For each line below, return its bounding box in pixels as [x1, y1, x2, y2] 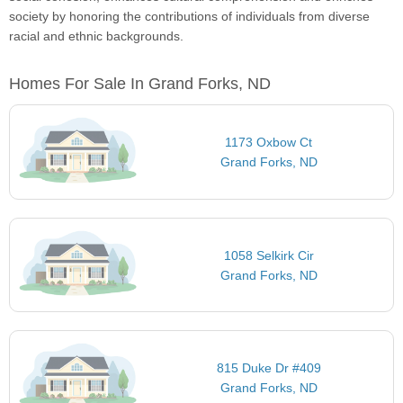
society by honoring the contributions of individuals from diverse [9, 9, 370, 24]
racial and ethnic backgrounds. [9, 29, 184, 44]
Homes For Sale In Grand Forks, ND [9, 75, 271, 94]
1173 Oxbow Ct [225, 135, 313, 150]
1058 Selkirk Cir [223, 247, 314, 263]
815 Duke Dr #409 [216, 361, 321, 376]
